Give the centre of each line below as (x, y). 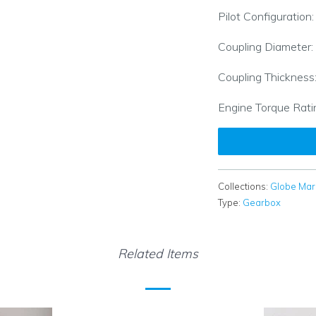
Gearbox (262, 202)
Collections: (243, 186)
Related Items (158, 254)
